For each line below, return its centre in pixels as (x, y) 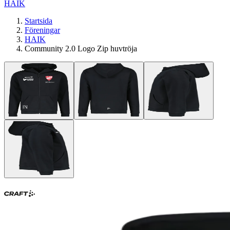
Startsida (39, 21)
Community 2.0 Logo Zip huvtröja (81, 49)
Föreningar (42, 30)
